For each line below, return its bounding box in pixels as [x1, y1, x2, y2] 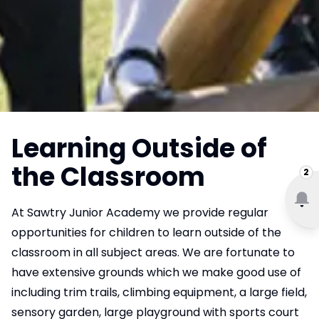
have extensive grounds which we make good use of [11, 264, 301, 281]
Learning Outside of [11, 130, 267, 167]
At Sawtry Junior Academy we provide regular [11, 204, 268, 221]
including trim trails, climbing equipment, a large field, [11, 284, 307, 301]
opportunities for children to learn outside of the [11, 224, 281, 241]
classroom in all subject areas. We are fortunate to [11, 244, 295, 261]
